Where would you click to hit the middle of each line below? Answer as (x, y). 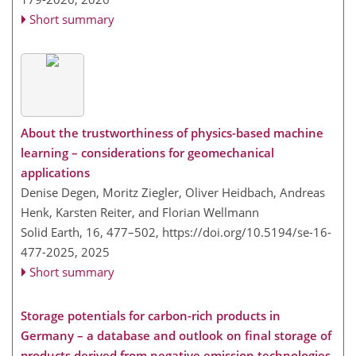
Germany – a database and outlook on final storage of (176, 335)
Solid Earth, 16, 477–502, (91, 232)
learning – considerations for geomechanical (147, 152)
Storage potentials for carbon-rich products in (151, 315)
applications (55, 172)
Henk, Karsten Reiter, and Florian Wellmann (140, 212)
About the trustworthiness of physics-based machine (172, 132)
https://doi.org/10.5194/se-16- (247, 232)
